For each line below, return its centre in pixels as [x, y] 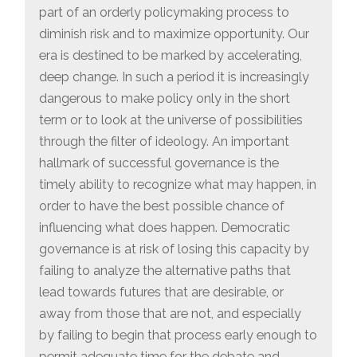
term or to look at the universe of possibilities [171, 120]
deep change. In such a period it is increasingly [175, 76]
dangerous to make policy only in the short [165, 98]
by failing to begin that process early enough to [178, 335]
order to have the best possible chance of [162, 206]
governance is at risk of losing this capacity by [175, 249]
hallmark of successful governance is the [159, 163]
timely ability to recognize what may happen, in [178, 184]
